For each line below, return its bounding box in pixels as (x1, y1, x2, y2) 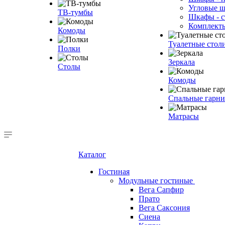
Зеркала (168, 58, 195, 66)
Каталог (78, 150, 106, 159)
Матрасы (168, 112, 199, 121)
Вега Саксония (139, 203, 190, 212)
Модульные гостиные (119, 176, 193, 185)
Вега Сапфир (139, 185, 184, 194)
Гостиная (98, 167, 130, 176)
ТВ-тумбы (58, 8, 93, 17)
